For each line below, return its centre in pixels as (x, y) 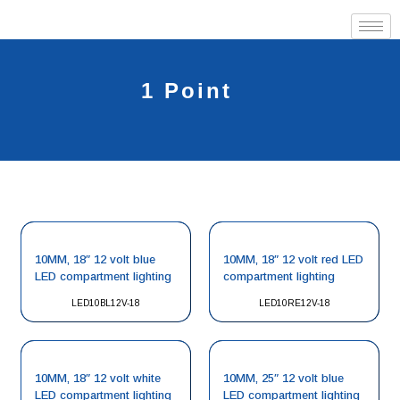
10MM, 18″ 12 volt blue (95, 259)
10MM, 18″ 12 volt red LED (293, 259)
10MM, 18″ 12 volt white (98, 378)
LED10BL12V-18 (106, 303)
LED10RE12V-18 (294, 303)
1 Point (187, 91)
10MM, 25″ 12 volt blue (283, 378)
